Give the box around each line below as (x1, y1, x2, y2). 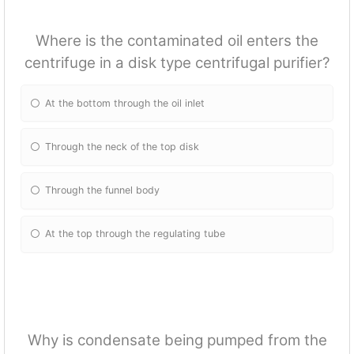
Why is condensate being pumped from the (27, 330, 327, 349)
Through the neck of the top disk (45, 141, 200, 153)
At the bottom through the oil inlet (45, 96, 205, 109)
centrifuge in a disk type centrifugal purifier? (24, 54, 330, 73)
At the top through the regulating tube (45, 228, 226, 240)
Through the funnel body (45, 184, 160, 197)
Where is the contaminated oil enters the (36, 32, 318, 51)
